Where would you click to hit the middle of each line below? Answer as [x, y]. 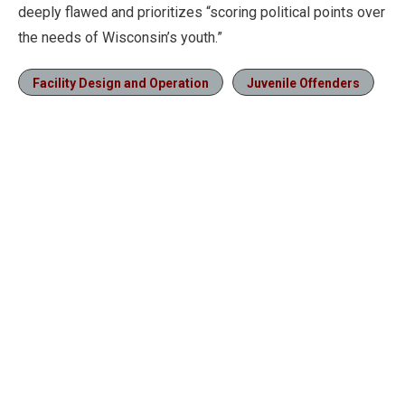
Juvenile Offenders [303, 83]
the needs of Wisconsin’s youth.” [120, 38]
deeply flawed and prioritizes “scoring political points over [202, 12]
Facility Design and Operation [121, 83]
